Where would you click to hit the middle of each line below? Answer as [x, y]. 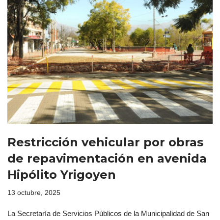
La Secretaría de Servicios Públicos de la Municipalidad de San [108, 214]
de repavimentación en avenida [107, 159]
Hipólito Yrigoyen [62, 175]
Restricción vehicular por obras [105, 142]
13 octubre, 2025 [34, 193]
